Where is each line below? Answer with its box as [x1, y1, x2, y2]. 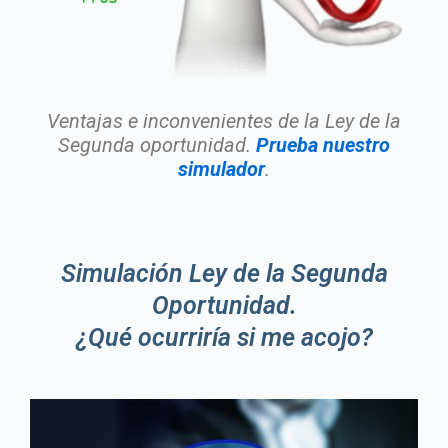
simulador [178, 156, 265, 181]
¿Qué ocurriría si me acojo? [75, 322, 373, 352]
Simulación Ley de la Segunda [60, 258, 388, 288]
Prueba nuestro [256, 132, 390, 157]
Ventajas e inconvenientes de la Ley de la [47, 108, 401, 133]
